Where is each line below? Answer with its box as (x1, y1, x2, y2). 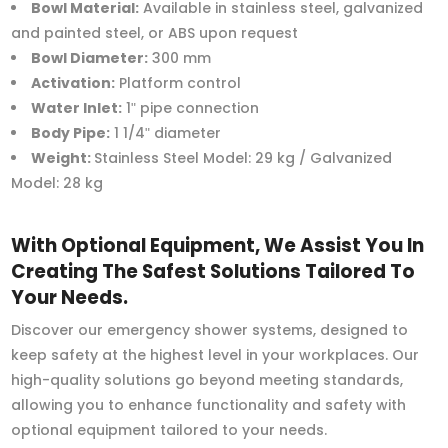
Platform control (115, 73, 242, 94)
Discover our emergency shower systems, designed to (11, 320, 409, 341)
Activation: (31, 73, 116, 94)
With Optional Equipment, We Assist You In (11, 231, 425, 259)
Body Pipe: (31, 123, 111, 144)
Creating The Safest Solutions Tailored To (11, 257, 416, 285)
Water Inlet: (31, 98, 123, 119)
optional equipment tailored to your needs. (11, 420, 328, 441)
